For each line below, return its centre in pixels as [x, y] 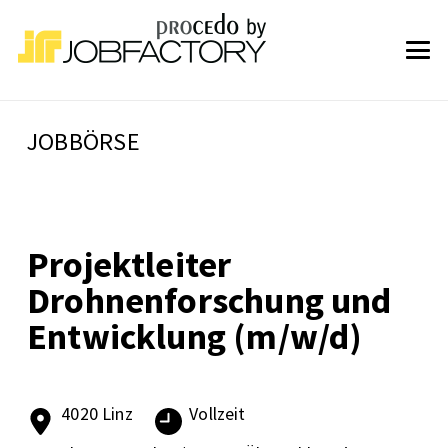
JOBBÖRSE [83, 141]
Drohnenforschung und [209, 300]
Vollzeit [217, 413]
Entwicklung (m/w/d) [195, 336]
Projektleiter [129, 264]
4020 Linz [97, 413]
